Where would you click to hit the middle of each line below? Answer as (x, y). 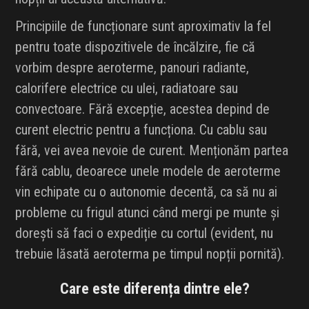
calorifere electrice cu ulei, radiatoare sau (127, 89)
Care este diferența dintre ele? (154, 289)
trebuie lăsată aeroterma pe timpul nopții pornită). (150, 254)
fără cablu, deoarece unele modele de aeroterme (148, 171)
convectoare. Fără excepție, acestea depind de (143, 109)
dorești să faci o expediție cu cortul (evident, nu (144, 233)
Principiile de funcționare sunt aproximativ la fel (143, 27)
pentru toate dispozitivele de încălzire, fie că (136, 47)
